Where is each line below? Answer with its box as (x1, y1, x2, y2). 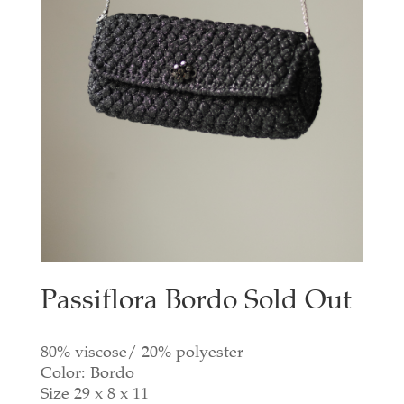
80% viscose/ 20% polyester (40, 344, 243, 362)
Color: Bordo (40, 365, 134, 382)
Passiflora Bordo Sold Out (40, 288, 352, 317)
